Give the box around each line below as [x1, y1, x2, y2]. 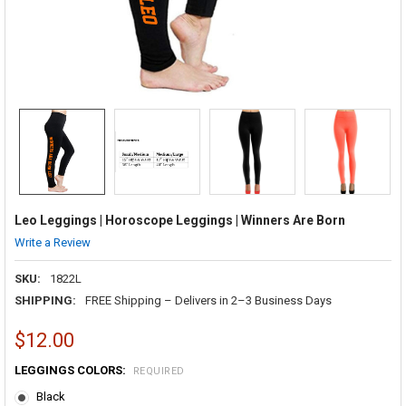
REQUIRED [132, 364, 185, 377]
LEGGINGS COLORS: [14, 363, 129, 378]
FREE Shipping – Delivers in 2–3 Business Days [84, 293, 332, 307]
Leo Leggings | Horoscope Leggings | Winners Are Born [14, 212, 345, 227]
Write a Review [14, 235, 91, 249]
